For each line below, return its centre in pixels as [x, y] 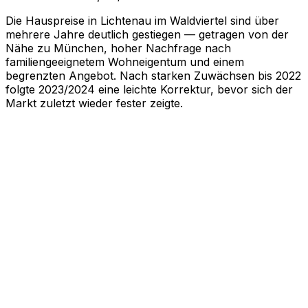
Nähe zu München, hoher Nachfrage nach [118, 48]
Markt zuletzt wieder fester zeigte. [94, 103]
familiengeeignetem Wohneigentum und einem [125, 62]
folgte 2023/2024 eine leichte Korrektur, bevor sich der [149, 89]
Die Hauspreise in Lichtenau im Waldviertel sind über [142, 20]
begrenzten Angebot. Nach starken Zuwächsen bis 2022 [153, 75]
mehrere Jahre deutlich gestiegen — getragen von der [147, 34]
